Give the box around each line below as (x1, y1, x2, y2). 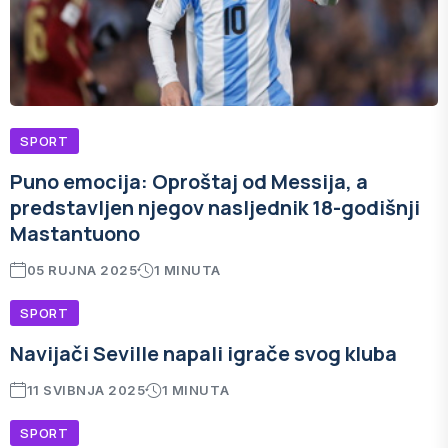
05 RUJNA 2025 (26, 262, 138, 278)
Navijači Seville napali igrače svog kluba (10, 340, 397, 367)
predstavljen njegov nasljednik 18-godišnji (10, 194, 420, 221)
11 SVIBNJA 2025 (26, 382, 146, 398)
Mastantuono (10, 220, 140, 247)
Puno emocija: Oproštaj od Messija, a (10, 168, 368, 195)
